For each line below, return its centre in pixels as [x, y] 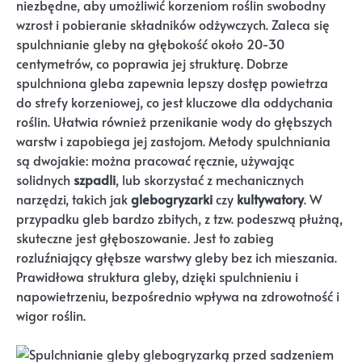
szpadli [95, 179]
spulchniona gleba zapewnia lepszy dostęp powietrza [172, 82]
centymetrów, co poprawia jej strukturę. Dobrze [152, 63]
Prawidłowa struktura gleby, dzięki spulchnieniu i [157, 276]
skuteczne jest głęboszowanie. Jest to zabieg [145, 238]
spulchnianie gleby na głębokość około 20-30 [150, 44]
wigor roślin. [51, 315]
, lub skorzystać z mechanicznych [210, 179]
